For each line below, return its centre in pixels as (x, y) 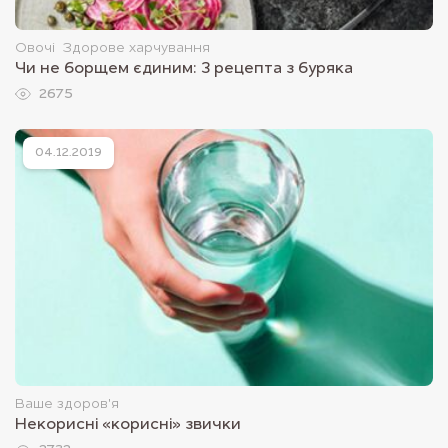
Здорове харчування (136, 47)
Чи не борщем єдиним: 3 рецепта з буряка (184, 68)
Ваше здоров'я (67, 404)
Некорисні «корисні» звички (128, 425)
